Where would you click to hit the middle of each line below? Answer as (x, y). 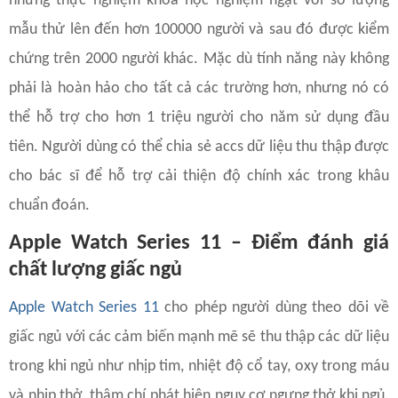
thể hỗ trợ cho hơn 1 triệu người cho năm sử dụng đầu (199, 118)
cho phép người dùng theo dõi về (274, 308)
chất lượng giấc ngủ (96, 271)
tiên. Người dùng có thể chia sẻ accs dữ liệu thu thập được (199, 147)
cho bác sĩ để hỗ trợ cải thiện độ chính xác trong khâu (199, 177)
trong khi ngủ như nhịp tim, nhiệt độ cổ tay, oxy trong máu (199, 367)
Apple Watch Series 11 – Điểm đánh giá (199, 244)
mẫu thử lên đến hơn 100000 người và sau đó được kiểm (199, 30)
